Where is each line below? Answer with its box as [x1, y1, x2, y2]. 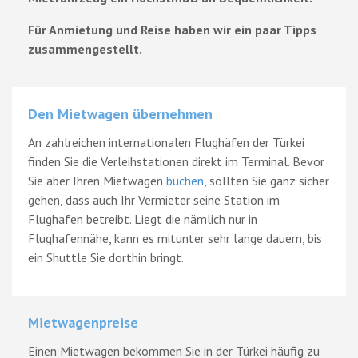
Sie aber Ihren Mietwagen [28, 173, 166, 189]
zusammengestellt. [28, 41, 142, 58]
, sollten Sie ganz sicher [204, 173, 329, 189]
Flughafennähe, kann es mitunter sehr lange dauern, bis [28, 230, 322, 247]
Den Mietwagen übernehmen [28, 105, 213, 124]
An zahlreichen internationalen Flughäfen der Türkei [28, 134, 304, 151]
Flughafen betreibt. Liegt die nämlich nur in [28, 211, 257, 228]
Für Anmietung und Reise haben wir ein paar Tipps [28, 22, 316, 38]
